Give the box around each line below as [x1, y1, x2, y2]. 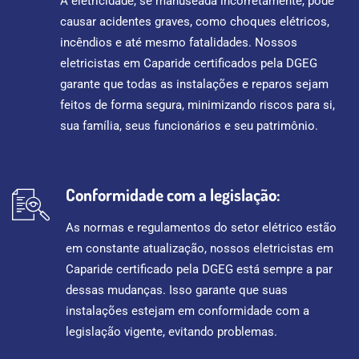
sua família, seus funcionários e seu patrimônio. [60, 119, 318, 134]
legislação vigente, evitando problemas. [66, 325, 277, 340]
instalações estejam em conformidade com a [66, 304, 309, 319]
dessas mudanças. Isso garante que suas [66, 283, 288, 298]
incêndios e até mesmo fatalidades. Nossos [60, 35, 297, 50]
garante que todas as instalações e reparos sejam [60, 77, 329, 92]
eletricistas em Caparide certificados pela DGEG [60, 56, 317, 71]
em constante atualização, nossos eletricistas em [66, 241, 333, 256]
